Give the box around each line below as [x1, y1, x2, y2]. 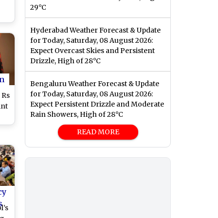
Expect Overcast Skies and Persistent [30, 46, 155, 55]
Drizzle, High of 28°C [30, 56, 101, 66]
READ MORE [76, 127, 119, 137]
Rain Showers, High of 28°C [30, 110, 123, 119]
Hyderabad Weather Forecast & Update [30, 26, 161, 35]
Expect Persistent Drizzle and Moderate [30, 100, 164, 109]
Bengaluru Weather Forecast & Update [30, 79, 159, 89]
